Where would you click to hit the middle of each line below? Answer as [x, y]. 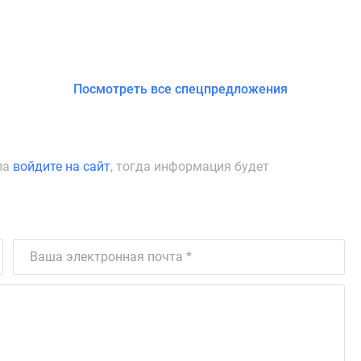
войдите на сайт [62, 166]
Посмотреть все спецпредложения [180, 89]
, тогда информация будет [190, 166]
